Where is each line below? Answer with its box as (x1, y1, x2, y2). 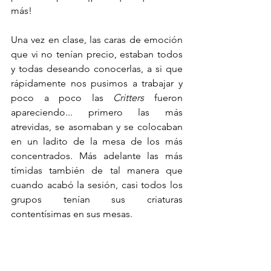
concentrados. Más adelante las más (11, 149, 183, 162)
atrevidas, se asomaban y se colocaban (11, 120, 183, 132)
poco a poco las (11, 91, 114, 103)
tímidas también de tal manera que (11, 164, 183, 176)
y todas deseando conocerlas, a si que (11, 62, 183, 74)
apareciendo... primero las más (11, 106, 183, 118)
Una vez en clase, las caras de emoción (11, 33, 183, 45)
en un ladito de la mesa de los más (11, 135, 183, 147)
